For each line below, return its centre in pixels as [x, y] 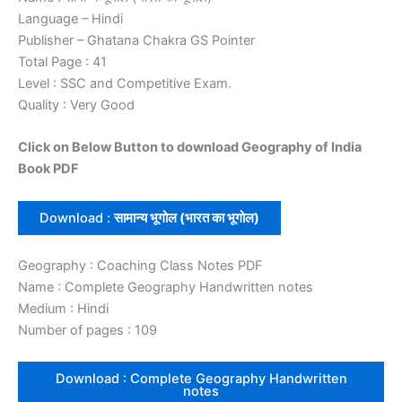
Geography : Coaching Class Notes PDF [140, 265]
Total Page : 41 [62, 62]
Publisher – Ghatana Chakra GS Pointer [136, 41]
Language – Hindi [70, 19]
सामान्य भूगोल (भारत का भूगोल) [187, 218]
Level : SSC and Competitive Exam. [125, 84]
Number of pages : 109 [87, 330]
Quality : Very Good [76, 105]
